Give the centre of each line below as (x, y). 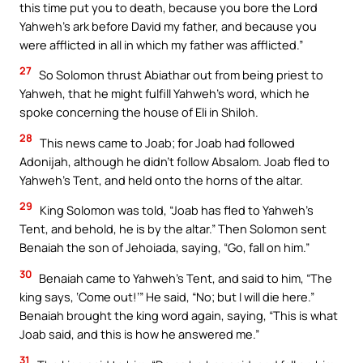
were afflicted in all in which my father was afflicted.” (161, 44)
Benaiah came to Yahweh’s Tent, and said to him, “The (184, 278)
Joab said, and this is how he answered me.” (139, 333)
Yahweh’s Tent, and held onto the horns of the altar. (161, 179)
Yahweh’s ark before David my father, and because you (168, 26)
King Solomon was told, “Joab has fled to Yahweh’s (175, 210)
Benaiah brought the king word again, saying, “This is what (179, 315)
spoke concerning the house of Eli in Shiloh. (139, 112)
